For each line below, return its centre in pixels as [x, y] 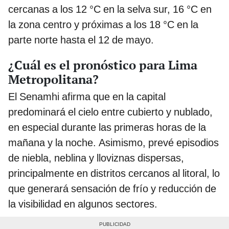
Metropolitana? [53, 79]
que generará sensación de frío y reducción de [112, 188]
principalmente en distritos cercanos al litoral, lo [114, 173]
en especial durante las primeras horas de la [107, 127]
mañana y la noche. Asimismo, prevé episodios [113, 142]
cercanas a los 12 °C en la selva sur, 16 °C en [110, 9]
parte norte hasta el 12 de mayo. [81, 40]
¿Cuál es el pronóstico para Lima [103, 65]
